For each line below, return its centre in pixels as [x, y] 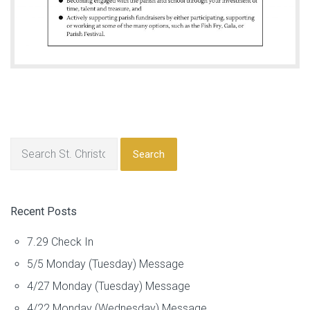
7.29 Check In [60, 242]
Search [149, 155]
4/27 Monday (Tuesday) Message [109, 286]
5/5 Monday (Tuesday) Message [106, 264]
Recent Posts [44, 212]
